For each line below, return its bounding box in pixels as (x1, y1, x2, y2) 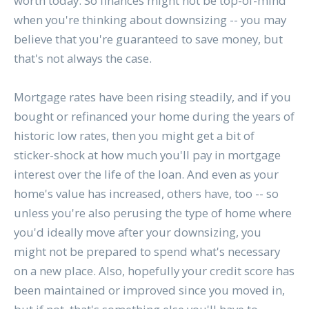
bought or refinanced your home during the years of (13, 108, 295, 125)
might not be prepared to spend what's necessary (13, 243, 280, 260)
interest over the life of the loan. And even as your (13, 166, 279, 183)
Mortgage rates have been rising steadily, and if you (13, 89, 291, 106)
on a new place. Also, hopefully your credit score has (13, 263, 295, 279)
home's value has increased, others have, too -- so (13, 186, 279, 202)
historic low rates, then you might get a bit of (13, 128, 255, 144)
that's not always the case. (13, 50, 152, 67)
